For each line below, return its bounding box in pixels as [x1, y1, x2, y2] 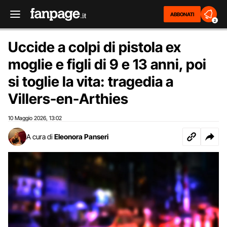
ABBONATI [170, 11, 194, 17]
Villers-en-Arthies [8, 90, 128, 107]
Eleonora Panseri [54, 132, 108, 141]
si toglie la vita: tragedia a [8, 73, 173, 90]
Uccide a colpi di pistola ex [8, 39, 181, 56]
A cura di [26, 132, 53, 141]
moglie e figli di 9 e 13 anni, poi [8, 56, 206, 73]
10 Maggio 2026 [8, 115, 46, 122]
